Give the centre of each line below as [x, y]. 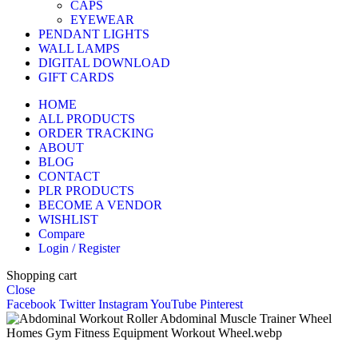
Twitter [77, 304]
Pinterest [221, 304]
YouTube [173, 304]
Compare [62, 234]
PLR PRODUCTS [86, 191]
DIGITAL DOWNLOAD [104, 63]
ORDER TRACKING [96, 133]
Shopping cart [42, 276]
